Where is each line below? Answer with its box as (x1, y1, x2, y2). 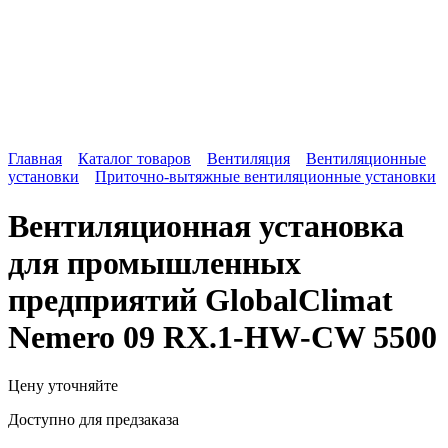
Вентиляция (207, 150, 290, 168)
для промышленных (8, 244, 301, 281)
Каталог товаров (78, 150, 191, 168)
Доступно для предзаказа (8, 411, 179, 429)
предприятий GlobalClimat (8, 281, 393, 318)
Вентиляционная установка (8, 207, 404, 244)
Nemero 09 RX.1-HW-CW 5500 (8, 318, 437, 355)
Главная (8, 150, 62, 168)
